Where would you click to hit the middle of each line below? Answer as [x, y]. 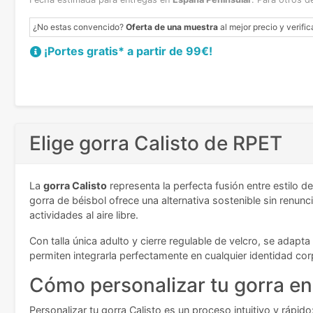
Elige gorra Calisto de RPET [156, 144]
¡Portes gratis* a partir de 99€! [128, 51]
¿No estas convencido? [79, 27]
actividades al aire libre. [84, 215]
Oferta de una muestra [172, 27]
